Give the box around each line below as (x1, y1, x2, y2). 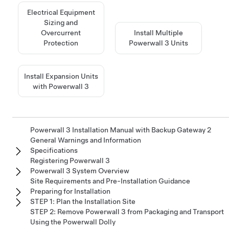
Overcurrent (41, 29, 81, 37)
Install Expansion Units (24, 72, 98, 80)
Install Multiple (134, 29, 184, 37)
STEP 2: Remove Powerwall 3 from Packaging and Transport (30, 207, 224, 216)
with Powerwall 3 (33, 82, 89, 90)
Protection (43, 39, 79, 48)
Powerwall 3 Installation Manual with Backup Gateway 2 (30, 125, 211, 134)
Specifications (30, 146, 78, 154)
